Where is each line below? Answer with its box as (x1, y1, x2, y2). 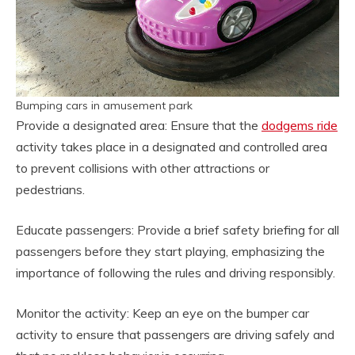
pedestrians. (16, 181, 85, 197)
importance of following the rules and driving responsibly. (16, 265, 335, 281)
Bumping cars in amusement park (16, 98, 193, 113)
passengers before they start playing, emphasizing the (16, 243, 325, 259)
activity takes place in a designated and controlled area (16, 139, 327, 155)
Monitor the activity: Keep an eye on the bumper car (16, 305, 309, 321)
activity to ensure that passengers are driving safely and (16, 326, 334, 342)
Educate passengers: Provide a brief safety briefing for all (16, 222, 339, 238)
